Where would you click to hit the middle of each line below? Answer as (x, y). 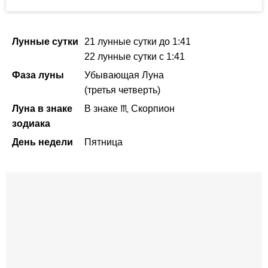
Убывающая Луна (124, 75)
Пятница (103, 142)
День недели (42, 142)
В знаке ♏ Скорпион (130, 109)
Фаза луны (38, 75)
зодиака (31, 124)
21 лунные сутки (122, 42)
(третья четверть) (122, 90)
